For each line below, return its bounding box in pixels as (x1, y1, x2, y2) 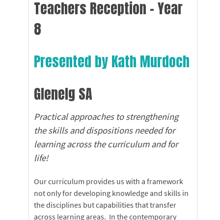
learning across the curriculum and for (34, 138, 178, 150)
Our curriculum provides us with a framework (34, 176, 183, 186)
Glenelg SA (34, 83, 96, 105)
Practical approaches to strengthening (34, 111, 178, 123)
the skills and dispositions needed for (34, 125, 175, 137)
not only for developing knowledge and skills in (34, 188, 189, 198)
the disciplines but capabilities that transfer (34, 199, 176, 210)
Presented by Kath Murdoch (34, 51, 190, 72)
